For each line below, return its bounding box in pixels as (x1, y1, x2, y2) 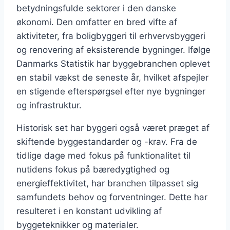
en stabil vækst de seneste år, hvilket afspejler (16, 72, 208, 83)
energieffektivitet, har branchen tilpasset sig (16, 178, 198, 189)
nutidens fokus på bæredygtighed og (16, 164, 169, 175)
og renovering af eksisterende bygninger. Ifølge (16, 45, 210, 55)
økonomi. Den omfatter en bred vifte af (16, 17, 177, 28)
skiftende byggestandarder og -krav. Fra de (16, 137, 197, 147)
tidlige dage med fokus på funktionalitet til (16, 150, 190, 161)
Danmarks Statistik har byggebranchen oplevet (16, 59, 210, 69)
